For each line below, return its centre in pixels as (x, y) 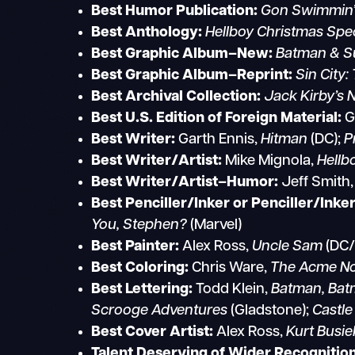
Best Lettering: (142, 290)
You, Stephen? (139, 226)
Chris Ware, (230, 269)
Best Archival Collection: (176, 97)
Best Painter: (137, 247)
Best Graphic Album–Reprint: (192, 76)
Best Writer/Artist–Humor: (185, 183)
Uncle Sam (288, 247)
